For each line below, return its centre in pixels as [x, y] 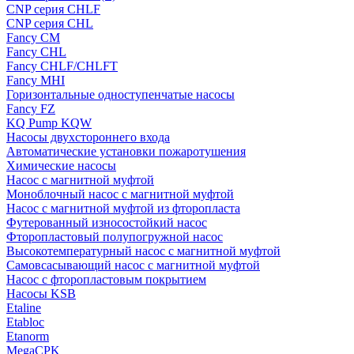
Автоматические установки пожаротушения [126, 151]
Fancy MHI [36, 80]
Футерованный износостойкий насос [107, 222]
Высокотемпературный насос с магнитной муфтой [143, 251]
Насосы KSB [41, 294]
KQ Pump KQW [49, 123]
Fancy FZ [31, 109]
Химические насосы [61, 166]
